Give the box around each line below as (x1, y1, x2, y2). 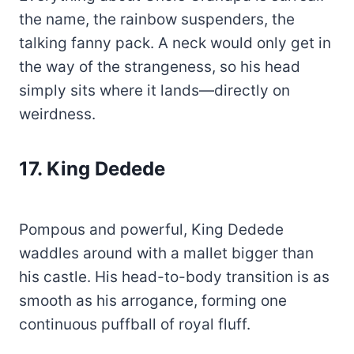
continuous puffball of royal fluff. (19, 315, 250, 334)
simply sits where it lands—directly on (19, 81, 290, 100)
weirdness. (19, 105, 96, 124)
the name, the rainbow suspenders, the (19, 10, 295, 29)
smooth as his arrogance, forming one (19, 292, 287, 311)
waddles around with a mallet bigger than (19, 244, 314, 263)
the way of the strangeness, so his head (19, 58, 300, 77)
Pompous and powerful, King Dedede (19, 220, 284, 239)
